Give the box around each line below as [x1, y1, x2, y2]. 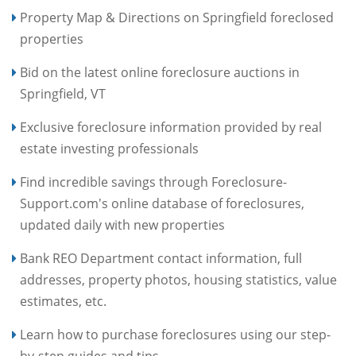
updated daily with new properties [20, 215, 225, 234]
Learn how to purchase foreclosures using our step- [20, 325, 331, 343]
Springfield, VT [20, 84, 106, 103]
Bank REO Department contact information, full [20, 249, 302, 267]
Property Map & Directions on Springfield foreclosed [20, 8, 334, 26]
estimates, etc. [20, 292, 106, 310]
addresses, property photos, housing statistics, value [20, 270, 337, 288]
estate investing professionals [20, 139, 199, 157]
